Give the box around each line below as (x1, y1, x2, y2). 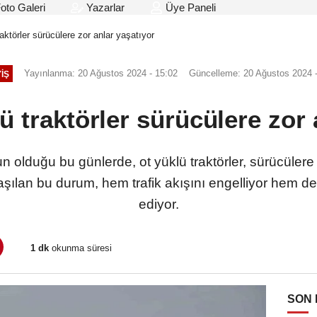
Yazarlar (83, 1, 125, 13)
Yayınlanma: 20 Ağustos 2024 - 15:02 (24, 68, 178, 79)
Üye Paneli (163, 1, 216, 13)
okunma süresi (49, 242, 112, 253)
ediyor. (138, 197, 179, 212)
